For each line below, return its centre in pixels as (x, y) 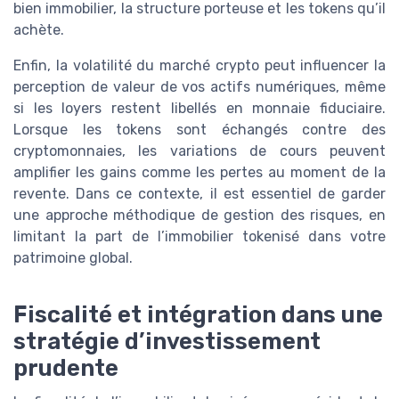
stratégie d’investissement (167, 342)
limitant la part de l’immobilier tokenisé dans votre (199, 237)
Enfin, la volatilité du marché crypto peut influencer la (199, 66)
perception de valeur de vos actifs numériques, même (199, 87)
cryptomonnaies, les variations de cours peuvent (199, 151)
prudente (66, 368)
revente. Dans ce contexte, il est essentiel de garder (199, 194)
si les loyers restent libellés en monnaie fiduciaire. (199, 109)
